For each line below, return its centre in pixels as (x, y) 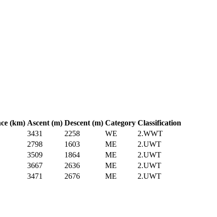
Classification (159, 123)
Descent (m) (84, 123)
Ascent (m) (45, 123)
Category (120, 123)
